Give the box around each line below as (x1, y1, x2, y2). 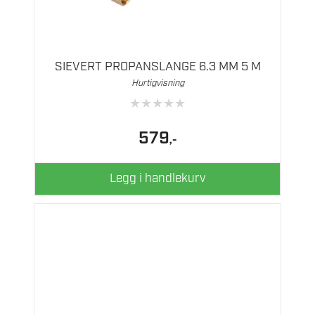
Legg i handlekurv (110, 171, 205, 187)
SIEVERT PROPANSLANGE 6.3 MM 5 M (54, 58, 261, 75)
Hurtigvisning (131, 77, 184, 89)
